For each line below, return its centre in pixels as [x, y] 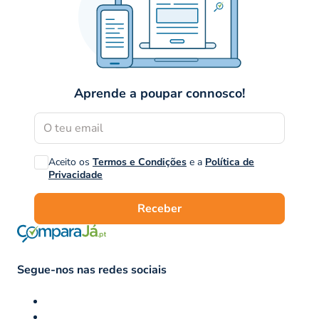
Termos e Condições [140, 162]
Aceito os [70, 162]
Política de [230, 162]
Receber [159, 209]
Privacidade [75, 175]
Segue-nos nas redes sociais [92, 270]
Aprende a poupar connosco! [159, 94]
